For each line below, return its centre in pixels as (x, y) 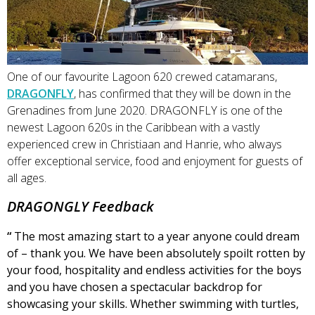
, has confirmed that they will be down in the (182, 94)
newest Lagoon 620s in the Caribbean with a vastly (133, 128)
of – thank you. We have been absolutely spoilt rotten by (156, 253)
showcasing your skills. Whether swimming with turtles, (153, 304)
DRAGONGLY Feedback (81, 207)
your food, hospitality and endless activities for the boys (154, 270)
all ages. (27, 178)
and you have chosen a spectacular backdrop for (135, 287)
